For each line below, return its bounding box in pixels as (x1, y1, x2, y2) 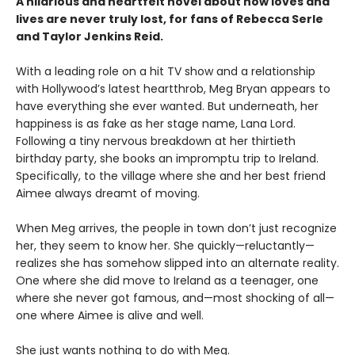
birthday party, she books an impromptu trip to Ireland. (16, 151, 319, 166)
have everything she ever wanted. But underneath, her (16, 98, 319, 114)
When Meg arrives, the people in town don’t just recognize (16, 220, 337, 236)
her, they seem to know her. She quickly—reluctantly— (16, 238, 315, 254)
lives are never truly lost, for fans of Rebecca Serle (16, 11, 323, 27)
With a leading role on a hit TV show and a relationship (16, 63, 315, 79)
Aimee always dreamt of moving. (16, 185, 200, 201)
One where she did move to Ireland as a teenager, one (16, 273, 319, 288)
